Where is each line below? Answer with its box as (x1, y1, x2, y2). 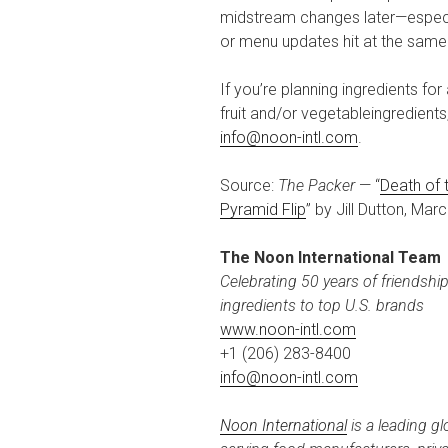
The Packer (278, 175, 355, 195)
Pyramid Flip (220, 199, 306, 219)
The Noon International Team (220, 247, 441, 267)
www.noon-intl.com (220, 319, 356, 339)
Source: (220, 175, 278, 195)
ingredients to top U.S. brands (220, 295, 424, 315)
